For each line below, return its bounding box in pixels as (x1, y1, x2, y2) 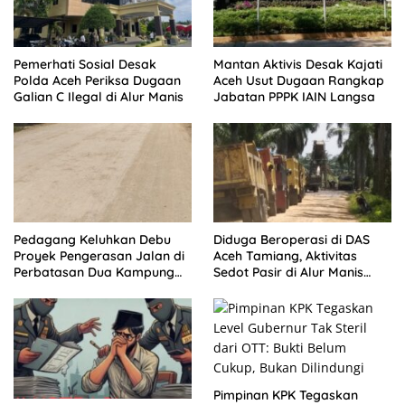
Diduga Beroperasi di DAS (213, 231, 370, 249)
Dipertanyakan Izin (213, 280, 327, 297)
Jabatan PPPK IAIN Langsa (213, 89, 375, 106)
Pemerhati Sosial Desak (14, 56, 156, 73)
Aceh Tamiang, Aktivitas (213, 248, 357, 265)
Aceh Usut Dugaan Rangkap (213, 72, 384, 89)
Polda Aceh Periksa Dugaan (14, 72, 181, 89)
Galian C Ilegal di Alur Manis (14, 89, 184, 106)
